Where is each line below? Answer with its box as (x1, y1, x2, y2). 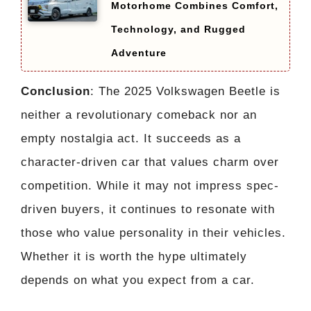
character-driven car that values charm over (21, 155, 279, 169)
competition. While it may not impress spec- (21, 178, 279, 192)
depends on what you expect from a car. (21, 273, 255, 287)
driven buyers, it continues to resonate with (21, 202, 275, 216)
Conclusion (21, 84, 90, 98)
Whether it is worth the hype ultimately (21, 249, 247, 263)
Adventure (111, 47, 167, 58)
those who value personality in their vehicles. (21, 226, 286, 239)
